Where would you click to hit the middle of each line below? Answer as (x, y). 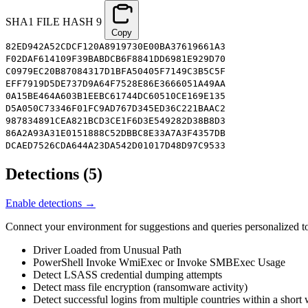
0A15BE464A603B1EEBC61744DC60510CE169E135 (115, 96)
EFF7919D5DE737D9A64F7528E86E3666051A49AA (115, 83)
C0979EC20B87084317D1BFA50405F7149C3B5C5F (115, 71)
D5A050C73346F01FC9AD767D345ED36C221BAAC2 (115, 108)
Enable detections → (51, 203)
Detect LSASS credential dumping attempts (128, 274)
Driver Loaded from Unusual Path (107, 250)
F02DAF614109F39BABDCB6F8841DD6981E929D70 (115, 58)
